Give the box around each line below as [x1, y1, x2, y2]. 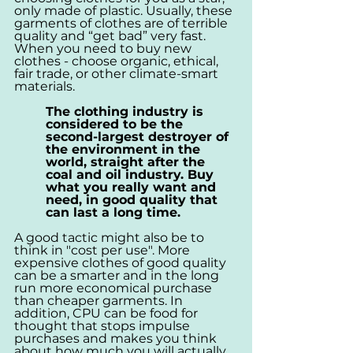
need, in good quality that [46, 191, 221, 207]
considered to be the [46, 116, 187, 132]
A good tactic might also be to [14, 229, 207, 245]
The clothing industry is [46, 103, 207, 119]
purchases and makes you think [14, 330, 220, 346]
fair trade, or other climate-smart [14, 65, 221, 81]
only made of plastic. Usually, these [14, 2, 236, 18]
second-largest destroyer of [46, 128, 232, 144]
